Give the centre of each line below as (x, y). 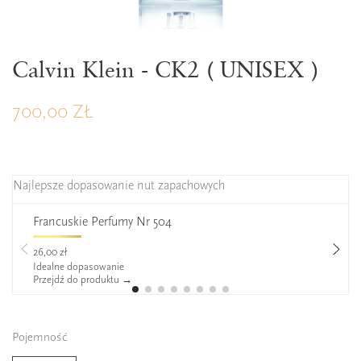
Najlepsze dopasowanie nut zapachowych (119, 185)
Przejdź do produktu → (83, 279)
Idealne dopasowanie (79, 266)
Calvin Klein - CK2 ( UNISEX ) (165, 69)
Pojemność (39, 337)
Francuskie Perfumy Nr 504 (102, 222)
